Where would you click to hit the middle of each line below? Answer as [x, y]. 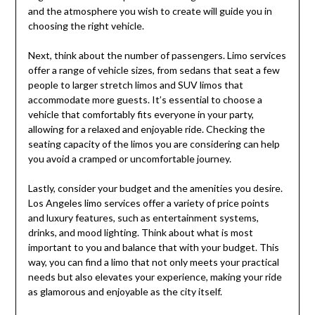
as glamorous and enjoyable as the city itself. [125, 292]
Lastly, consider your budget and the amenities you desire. [155, 188]
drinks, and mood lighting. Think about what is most [140, 233]
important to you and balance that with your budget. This [153, 247]
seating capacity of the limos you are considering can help [154, 144]
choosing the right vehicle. [86, 26]
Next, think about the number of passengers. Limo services [157, 56]
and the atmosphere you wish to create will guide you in [150, 11]
